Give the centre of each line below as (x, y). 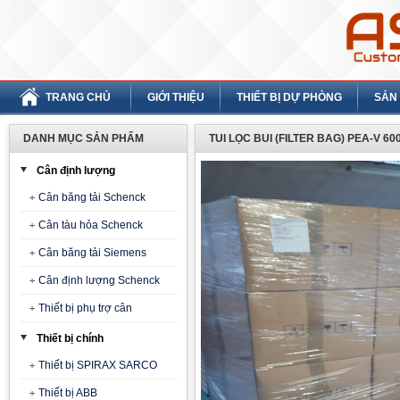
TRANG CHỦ (78, 97)
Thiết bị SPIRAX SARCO (97, 365)
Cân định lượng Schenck (99, 280)
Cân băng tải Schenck (92, 197)
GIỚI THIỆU (176, 97)
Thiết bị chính (70, 338)
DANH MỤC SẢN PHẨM (83, 138)
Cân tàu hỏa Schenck (90, 225)
